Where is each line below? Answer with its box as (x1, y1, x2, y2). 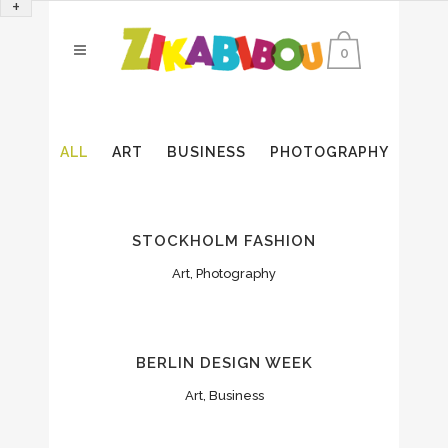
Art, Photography (172, 266, 276, 282)
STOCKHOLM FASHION (132, 232, 316, 251)
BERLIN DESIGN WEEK (135, 353, 313, 372)
